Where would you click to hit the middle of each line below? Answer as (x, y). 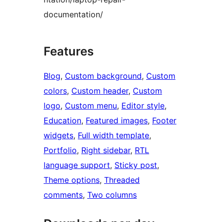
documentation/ (73, 15)
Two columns (112, 195)
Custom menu (91, 106)
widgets (58, 136)
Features (69, 52)
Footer (164, 121)
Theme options (72, 180)
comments (63, 195)
